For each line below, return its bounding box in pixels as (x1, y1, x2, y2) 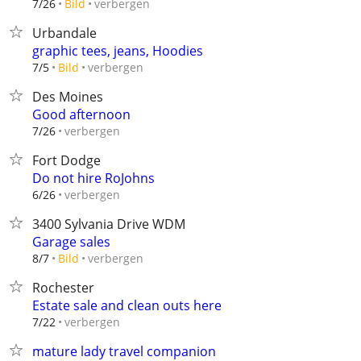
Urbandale (32, 24, 97, 42)
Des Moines (32, 88, 103, 106)
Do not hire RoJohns (32, 169, 155, 187)
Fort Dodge (32, 151, 101, 169)
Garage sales (32, 233, 110, 251)
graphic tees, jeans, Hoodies (32, 42, 203, 60)
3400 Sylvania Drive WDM (32, 215, 185, 233)
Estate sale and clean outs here (32, 297, 222, 314)
